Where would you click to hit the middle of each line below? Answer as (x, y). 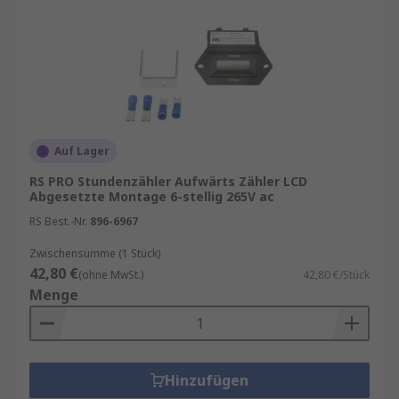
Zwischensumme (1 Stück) (95, 253)
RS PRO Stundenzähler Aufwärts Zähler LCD (168, 181)
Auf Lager (82, 151)
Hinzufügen (207, 380)
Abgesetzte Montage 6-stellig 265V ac (152, 196)
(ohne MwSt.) (111, 275)
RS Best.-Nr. (58, 221)
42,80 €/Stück (336, 275)
